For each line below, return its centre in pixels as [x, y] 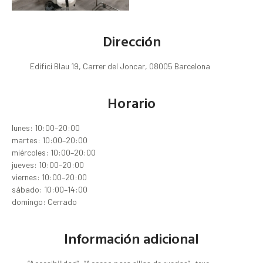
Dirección [131, 41]
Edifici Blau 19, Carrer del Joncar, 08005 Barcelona [120, 66]
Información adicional [131, 239]
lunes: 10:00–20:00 [46, 128]
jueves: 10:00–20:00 [48, 165]
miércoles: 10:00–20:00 [54, 153]
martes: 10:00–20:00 [50, 140]
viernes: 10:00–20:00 [49, 177]
